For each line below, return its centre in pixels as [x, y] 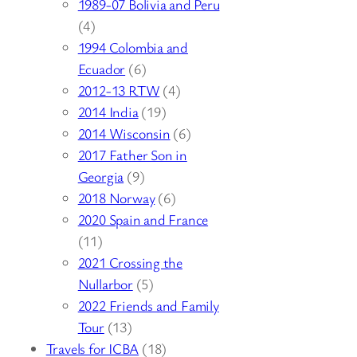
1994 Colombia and [133, 47]
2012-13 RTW [119, 90]
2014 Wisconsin [124, 133]
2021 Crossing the [130, 263]
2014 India [108, 112]
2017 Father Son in [132, 155]
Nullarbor [105, 284]
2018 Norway [116, 198]
